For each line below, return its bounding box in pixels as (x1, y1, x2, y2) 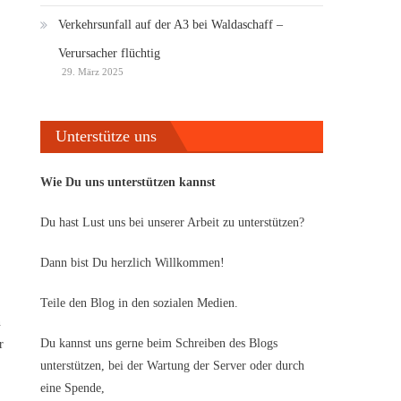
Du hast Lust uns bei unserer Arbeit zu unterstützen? (40, 215, 305, 229)
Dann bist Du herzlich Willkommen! (40, 255, 226, 269)
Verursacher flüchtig (58, 46, 161, 60)
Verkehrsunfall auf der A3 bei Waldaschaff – (58, 17, 284, 31)
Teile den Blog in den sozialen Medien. (40, 295, 239, 310)
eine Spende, (40, 380, 106, 395)
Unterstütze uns (55, 126, 158, 145)
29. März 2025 (62, 65, 124, 77)
